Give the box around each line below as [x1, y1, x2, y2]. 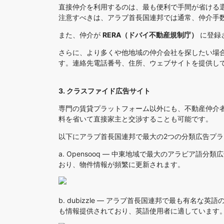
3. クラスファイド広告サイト [58, 86, 150, 95]
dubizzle [67, 196, 95, 204]
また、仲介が [58, 30, 102, 39]
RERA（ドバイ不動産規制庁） [102, 30, 198, 39]
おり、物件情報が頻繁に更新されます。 [58, 160, 184, 168]
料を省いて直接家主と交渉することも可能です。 [58, 114, 212, 123]
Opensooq [66, 149, 100, 158]
